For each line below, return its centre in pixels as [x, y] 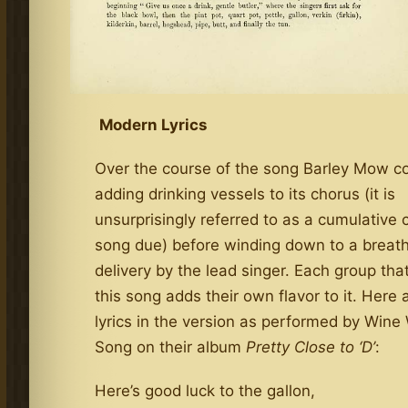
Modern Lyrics [153, 124]
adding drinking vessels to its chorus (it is [245, 194]
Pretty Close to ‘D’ [311, 347]
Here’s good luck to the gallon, [205, 390]
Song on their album [171, 347]
